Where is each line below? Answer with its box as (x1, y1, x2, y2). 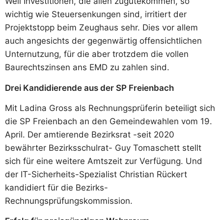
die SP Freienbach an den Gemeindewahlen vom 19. (5, 116, 212, 126)
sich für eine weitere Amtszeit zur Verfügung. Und (5, 156, 202, 166)
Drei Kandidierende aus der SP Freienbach (5, 82, 174, 93)
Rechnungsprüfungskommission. (5, 195, 135, 206)
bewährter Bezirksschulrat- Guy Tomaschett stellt (5, 142, 201, 153)
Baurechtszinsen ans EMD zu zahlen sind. (5, 62, 169, 73)
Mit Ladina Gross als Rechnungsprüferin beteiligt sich (5, 103, 215, 113)
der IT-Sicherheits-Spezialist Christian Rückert (5, 169, 187, 179)
